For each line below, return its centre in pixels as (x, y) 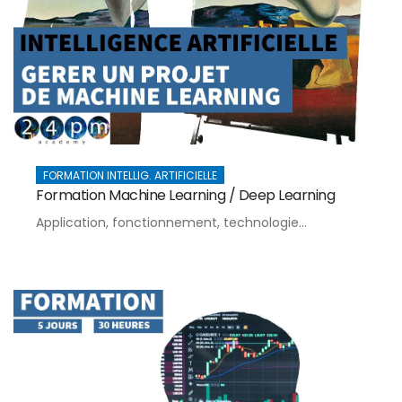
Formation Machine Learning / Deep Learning (185, 195)
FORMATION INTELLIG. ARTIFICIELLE (130, 175)
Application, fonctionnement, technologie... (171, 222)
